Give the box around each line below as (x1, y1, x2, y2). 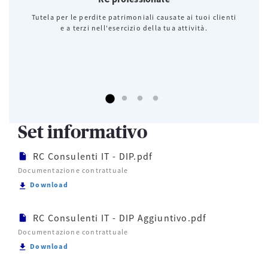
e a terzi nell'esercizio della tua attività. (60, 23, 208, 33)
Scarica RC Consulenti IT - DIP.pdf (67, 179, 199, 189)
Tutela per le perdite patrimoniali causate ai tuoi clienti (31, 13, 237, 22)
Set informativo (18, 124, 147, 142)
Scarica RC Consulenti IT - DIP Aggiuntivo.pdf (67, 240, 244, 250)
